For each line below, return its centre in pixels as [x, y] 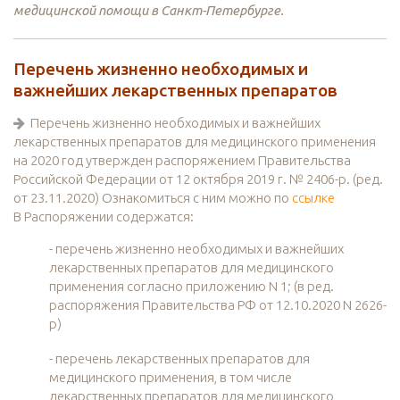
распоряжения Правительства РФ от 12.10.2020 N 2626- [218, 305]
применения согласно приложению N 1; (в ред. [192, 287]
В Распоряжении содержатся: [104, 217]
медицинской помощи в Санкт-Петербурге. [149, 11]
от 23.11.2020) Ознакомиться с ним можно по [153, 198]
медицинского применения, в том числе [171, 378]
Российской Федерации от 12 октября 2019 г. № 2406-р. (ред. [198, 179]
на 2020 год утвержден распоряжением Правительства [182, 161]
